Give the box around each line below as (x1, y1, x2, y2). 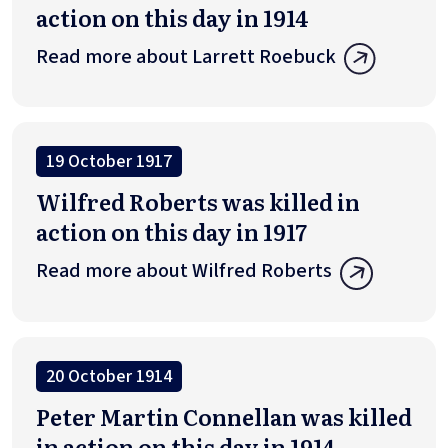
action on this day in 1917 (36, 215, 307, 249)
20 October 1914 (46, 363, 172, 389)
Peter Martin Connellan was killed (36, 399, 412, 433)
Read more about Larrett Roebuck (36, 42, 336, 71)
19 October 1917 (46, 149, 172, 175)
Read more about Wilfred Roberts (36, 257, 332, 286)
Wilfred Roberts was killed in (36, 185, 360, 219)
